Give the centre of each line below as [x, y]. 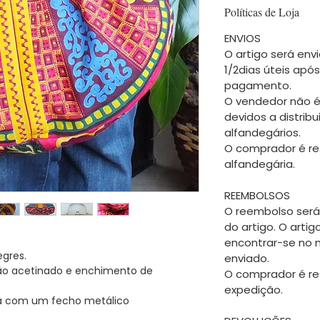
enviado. [247, 259]
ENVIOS [242, 39]
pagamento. [258, 86]
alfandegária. [260, 164]
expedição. [254, 290]
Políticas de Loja [262, 12]
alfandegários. [262, 133]
